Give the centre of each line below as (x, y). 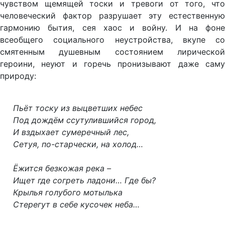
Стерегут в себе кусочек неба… (76, 204)
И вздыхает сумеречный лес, (71, 132)
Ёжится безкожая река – (62, 168)
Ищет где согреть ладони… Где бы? (84, 180)
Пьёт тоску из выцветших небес (78, 108)
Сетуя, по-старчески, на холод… (78, 144)
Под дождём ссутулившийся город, (84, 120)
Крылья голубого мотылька (68, 192)
